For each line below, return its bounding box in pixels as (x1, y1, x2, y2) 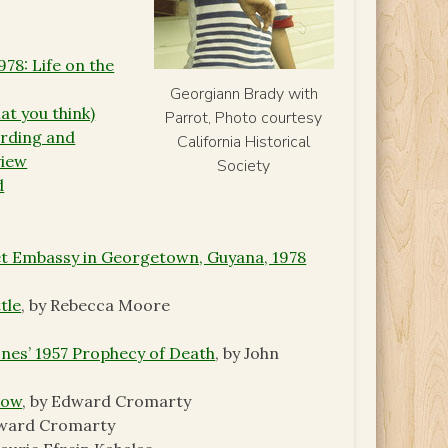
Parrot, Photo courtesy (165, 107, 323, 130)
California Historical (177, 131, 311, 154)
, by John (215, 343, 280, 364)
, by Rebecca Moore (21, 295, 171, 316)
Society (217, 155, 271, 178)
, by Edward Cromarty (22, 391, 192, 412)
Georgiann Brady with (169, 83, 318, 106)
